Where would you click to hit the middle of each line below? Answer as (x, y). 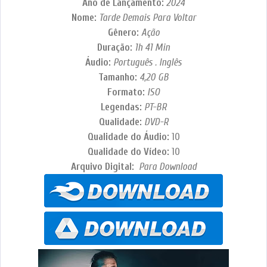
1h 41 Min (152, 48)
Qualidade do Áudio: (129, 137)
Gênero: (124, 33)
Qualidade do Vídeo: (129, 152)
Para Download (166, 167)
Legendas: (122, 107)
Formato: (127, 92)
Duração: (116, 48)
